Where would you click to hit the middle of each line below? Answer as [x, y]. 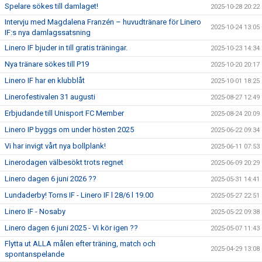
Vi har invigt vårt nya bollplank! [55, 146]
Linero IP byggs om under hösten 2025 [69, 130]
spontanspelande [35, 254]
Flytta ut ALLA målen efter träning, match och [80, 244]
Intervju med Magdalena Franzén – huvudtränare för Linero [103, 22]
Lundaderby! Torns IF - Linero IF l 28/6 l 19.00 [79, 195]
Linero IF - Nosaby [35, 212]
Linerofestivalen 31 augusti [50, 97]
